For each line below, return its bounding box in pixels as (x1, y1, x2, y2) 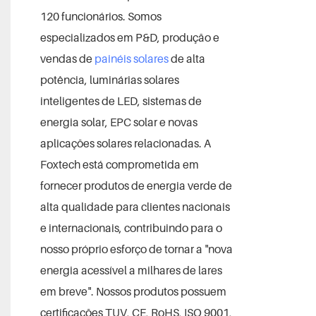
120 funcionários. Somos (39, 8, 162, 23)
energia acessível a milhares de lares (39, 262, 222, 277)
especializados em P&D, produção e (39, 30, 219, 44)
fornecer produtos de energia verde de (39, 178, 232, 193)
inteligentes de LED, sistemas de (39, 93, 202, 108)
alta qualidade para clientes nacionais (39, 199, 230, 214)
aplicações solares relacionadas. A (39, 135, 211, 150)
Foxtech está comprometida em (39, 157, 199, 171)
